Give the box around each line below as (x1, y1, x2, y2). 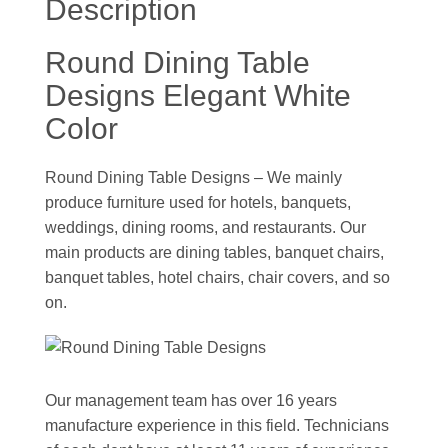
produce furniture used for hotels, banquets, (45, 194, 351, 212)
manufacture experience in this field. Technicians (45, 417, 389, 435)
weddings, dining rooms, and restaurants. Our (45, 219, 366, 237)
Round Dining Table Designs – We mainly (45, 169, 342, 187)
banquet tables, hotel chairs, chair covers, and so (45, 269, 390, 287)
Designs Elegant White (45, 79, 351, 113)
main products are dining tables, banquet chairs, (45, 244, 384, 262)
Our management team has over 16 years (45, 392, 337, 410)
